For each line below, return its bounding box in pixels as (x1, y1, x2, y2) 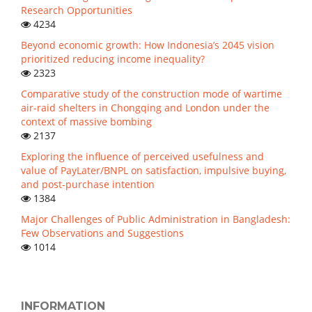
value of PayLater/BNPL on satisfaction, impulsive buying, (21, 163, 286, 177)
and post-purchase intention (21, 177, 155, 191)
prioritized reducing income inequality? (21, 52, 205, 65)
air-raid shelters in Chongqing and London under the (21, 100, 270, 114)
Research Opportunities (21, 3, 132, 17)
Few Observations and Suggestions (21, 226, 184, 240)
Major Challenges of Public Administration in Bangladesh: (21, 212, 290, 226)
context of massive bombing (21, 114, 152, 128)
